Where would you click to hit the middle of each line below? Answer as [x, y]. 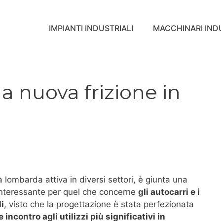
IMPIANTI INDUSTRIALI [91, 28]
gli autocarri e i [169, 192]
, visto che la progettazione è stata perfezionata [99, 204]
